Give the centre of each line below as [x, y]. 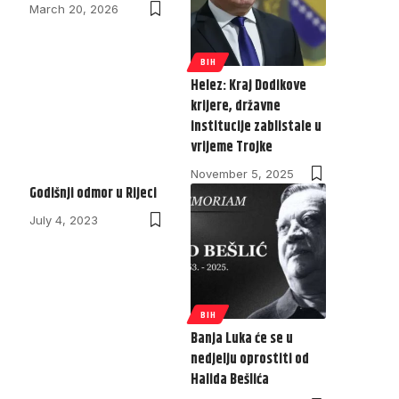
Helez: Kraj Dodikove [249, 86]
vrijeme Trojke [232, 148]
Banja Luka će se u [242, 338]
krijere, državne [236, 107]
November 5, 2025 [243, 174]
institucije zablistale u [256, 127]
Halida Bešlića [230, 379]
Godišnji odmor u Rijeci [93, 194]
